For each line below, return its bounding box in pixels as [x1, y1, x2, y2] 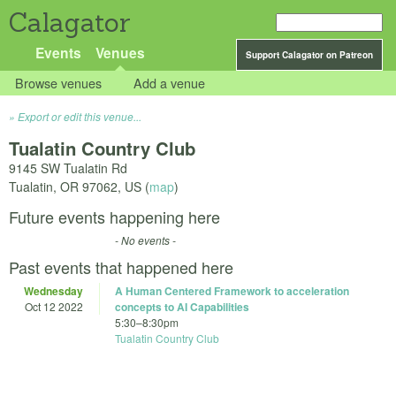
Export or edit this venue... [18, 109, 141, 125]
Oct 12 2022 [25, 299, 83, 315]
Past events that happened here [9, 255, 233, 279]
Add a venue [133, 73, 206, 93]
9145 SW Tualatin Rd [9, 159, 127, 178]
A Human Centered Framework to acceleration [115, 283, 349, 300]
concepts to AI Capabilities [115, 299, 249, 316]
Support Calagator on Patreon [246, 49, 373, 61]
